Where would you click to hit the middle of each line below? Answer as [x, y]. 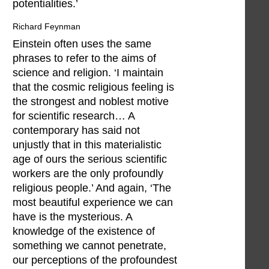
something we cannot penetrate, [89, 246]
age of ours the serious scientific [90, 159]
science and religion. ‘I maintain [88, 73]
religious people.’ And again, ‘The [92, 188]
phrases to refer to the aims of [84, 59]
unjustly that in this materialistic [87, 145]
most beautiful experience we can [93, 203]
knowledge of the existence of [84, 231]
